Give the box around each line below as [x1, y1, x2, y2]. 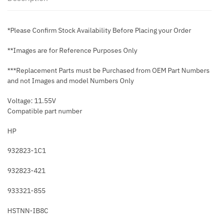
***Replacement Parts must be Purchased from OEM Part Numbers [7, 66, 210, 75]
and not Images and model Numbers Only [7, 76, 134, 85]
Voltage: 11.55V [7, 96, 56, 105]
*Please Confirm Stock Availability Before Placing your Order [7, 26, 191, 35]
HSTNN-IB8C [7, 206, 48, 215]
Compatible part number [7, 106, 82, 115]
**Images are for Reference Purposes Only [7, 46, 137, 55]
